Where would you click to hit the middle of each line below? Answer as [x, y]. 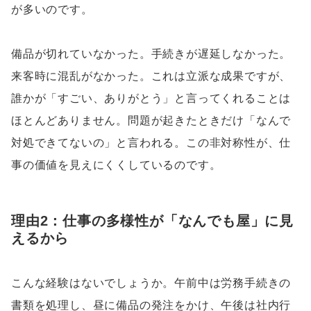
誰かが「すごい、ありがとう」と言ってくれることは [151, 99]
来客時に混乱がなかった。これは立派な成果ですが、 [151, 76]
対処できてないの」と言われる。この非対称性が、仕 [151, 143]
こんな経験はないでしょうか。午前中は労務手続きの [151, 283]
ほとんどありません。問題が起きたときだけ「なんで [151, 121]
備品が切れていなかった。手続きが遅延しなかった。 [151, 54]
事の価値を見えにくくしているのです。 [116, 165]
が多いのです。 [52, 10]
